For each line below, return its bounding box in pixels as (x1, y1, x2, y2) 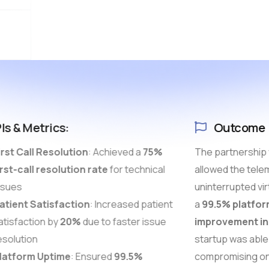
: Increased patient (86, 198, 169, 211)
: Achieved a (84, 145, 139, 159)
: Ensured (67, 250, 110, 264)
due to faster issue (77, 215, 163, 229)
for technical (104, 163, 162, 177)
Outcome (212, 119, 264, 136)
